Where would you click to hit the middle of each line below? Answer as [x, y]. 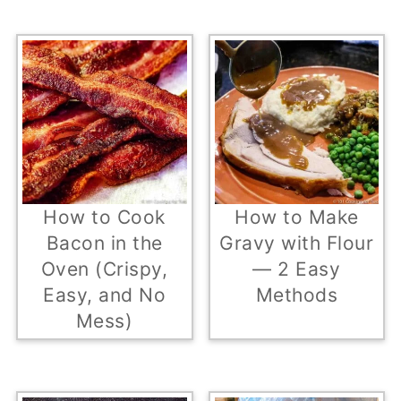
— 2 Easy [297, 269]
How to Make [297, 218]
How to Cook [104, 218]
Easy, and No [105, 295]
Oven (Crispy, [104, 269]
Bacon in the [104, 243]
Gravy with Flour [297, 243]
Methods [297, 295]
